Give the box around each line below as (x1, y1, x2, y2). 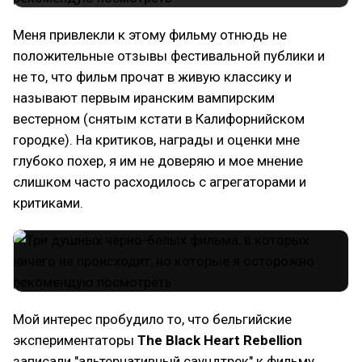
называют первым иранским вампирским (13, 90, 275, 106)
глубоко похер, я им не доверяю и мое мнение (13, 153, 303, 169)
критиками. (13, 195, 83, 211)
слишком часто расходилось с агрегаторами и (13, 174, 306, 190)
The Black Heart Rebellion (137, 332, 302, 348)
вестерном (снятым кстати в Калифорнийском (13, 111, 305, 127)
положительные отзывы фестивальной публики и (13, 48, 325, 64)
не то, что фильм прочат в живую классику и (13, 69, 292, 85)
